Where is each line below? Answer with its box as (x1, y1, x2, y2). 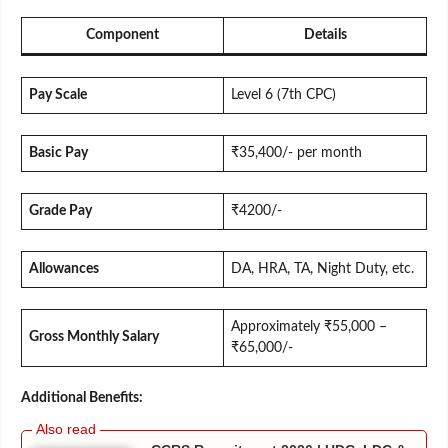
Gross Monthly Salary (29, 329, 159, 344)
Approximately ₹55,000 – (231, 319, 387, 334)
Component (86, 27, 159, 42)
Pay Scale (29, 87, 87, 102)
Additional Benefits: (21, 390, 143, 405)
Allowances (29, 261, 99, 276)
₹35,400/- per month (231, 145, 362, 160)
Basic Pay (29, 145, 88, 160)
